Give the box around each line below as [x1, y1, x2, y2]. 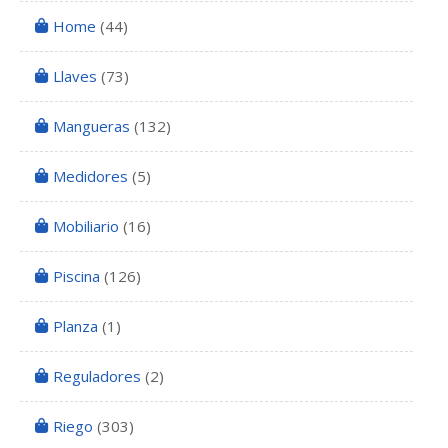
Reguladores [53, 366, 141, 387]
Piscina [53, 266, 100, 287]
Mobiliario [53, 216, 119, 237]
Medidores [53, 166, 128, 187]
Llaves [53, 66, 97, 87]
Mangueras [53, 116, 130, 137]
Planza [53, 316, 98, 337]
